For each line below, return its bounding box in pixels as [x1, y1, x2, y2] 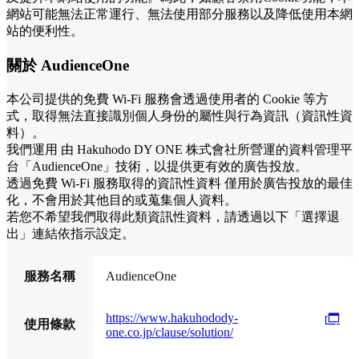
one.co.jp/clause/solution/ [106, 325, 233, 339]
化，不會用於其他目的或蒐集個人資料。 [6, 192, 240, 207]
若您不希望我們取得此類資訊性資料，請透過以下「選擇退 [6, 209, 340, 224]
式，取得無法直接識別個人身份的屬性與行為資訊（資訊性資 [6, 108, 353, 123]
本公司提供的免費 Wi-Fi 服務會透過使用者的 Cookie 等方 [6, 91, 329, 106]
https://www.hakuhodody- [106, 310, 238, 325]
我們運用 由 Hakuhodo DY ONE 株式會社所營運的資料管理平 [6, 142, 353, 156]
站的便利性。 [6, 24, 83, 38]
